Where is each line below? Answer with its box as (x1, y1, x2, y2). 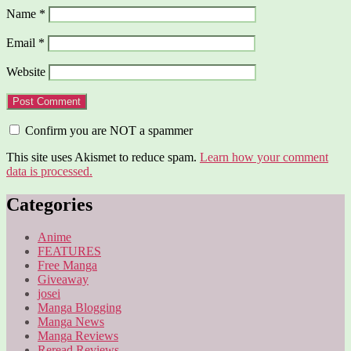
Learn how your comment (200, 150, 328, 164)
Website (6, 64, 45, 78)
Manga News (38, 315, 104, 329)
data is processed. (6, 164, 92, 178)
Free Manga (38, 259, 97, 273)
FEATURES (38, 244, 101, 259)
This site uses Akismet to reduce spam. (6, 150, 200, 164)
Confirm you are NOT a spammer (22, 123, 193, 137)
